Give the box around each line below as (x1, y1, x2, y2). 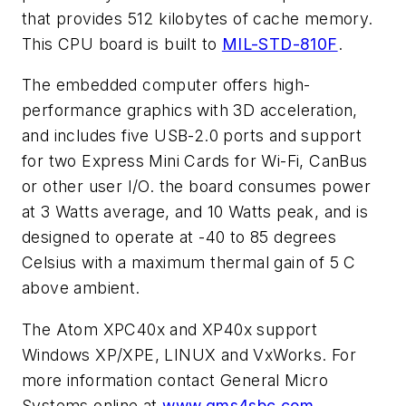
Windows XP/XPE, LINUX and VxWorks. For (22, 344, 357, 364)
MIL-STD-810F (221, 34, 338, 53)
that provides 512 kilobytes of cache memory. (22, 8, 373, 28)
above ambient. (22, 278, 140, 298)
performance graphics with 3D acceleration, (22, 101, 358, 121)
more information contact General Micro (22, 370, 329, 390)
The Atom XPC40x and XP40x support (22, 319, 318, 339)
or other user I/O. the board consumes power (22, 177, 372, 197)
